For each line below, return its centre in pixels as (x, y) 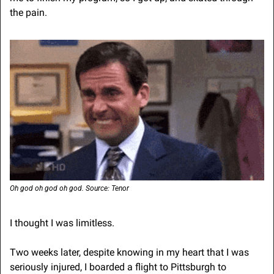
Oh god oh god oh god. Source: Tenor (69, 189)
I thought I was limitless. (62, 223)
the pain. (28, 13)
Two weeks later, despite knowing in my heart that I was (129, 253)
